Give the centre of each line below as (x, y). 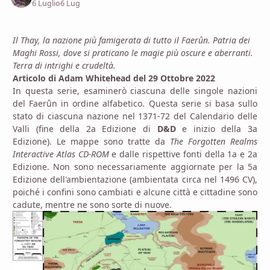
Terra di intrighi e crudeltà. (64, 65)
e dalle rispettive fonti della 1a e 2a (183, 154)
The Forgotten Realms (214, 141)
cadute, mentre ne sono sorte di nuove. (92, 204)
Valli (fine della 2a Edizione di (85, 128)
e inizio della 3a (217, 128)
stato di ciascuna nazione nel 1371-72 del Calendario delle (135, 116)
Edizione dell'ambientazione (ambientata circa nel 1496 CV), (135, 179)
